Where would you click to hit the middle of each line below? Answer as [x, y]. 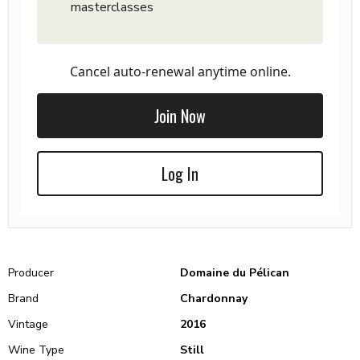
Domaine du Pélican [235, 273]
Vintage [28, 324]
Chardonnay [214, 299]
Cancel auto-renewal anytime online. [180, 72]
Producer [31, 273]
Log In [180, 174]
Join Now [180, 116]
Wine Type [36, 350]
